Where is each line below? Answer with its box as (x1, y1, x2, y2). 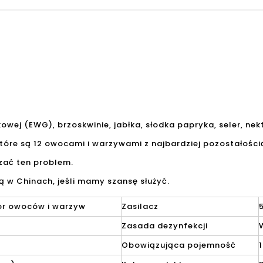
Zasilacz (122, 201, 159, 212)
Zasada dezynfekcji (122, 220, 208, 231)
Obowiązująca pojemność (122, 240, 236, 251)
